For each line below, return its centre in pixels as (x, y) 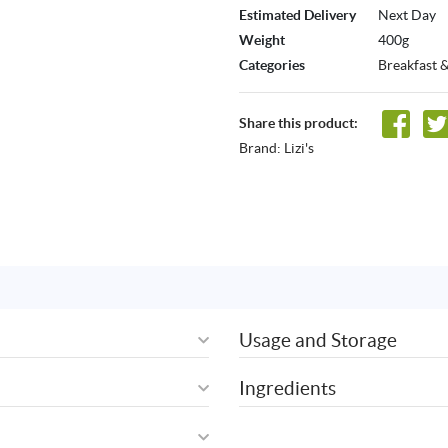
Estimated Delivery (297, 15)
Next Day (407, 15)
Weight (262, 40)
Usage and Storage (318, 339)
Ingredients (287, 388)
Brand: (261, 147)
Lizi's (299, 147)
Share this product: (298, 123)
